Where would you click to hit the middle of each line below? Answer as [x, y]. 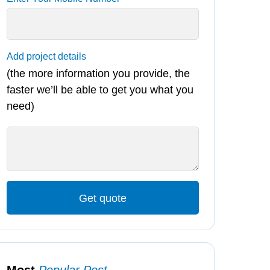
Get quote [103, 198]
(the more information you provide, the [99, 73]
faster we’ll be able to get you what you [100, 89]
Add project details [47, 56]
